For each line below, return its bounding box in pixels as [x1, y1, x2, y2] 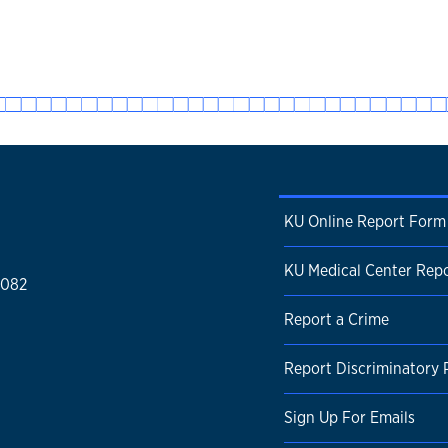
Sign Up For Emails [284, 407, 415, 428]
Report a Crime [284, 309, 389, 330]
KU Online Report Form [284, 211, 446, 232]
